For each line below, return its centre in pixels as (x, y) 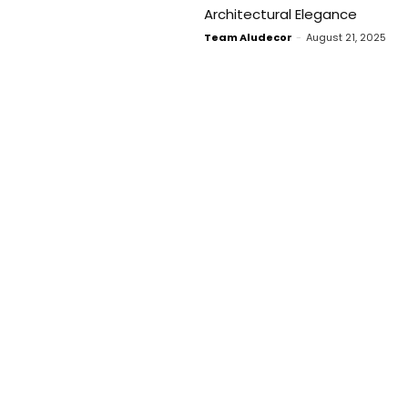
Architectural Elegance (280, 14)
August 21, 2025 (346, 37)
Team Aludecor (248, 37)
